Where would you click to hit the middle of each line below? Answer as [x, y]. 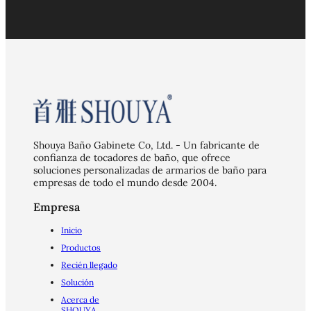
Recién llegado [89, 265]
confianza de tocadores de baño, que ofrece [132, 158]
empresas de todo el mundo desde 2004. [125, 183]
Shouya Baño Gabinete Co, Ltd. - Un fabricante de [146, 145]
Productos [81, 248]
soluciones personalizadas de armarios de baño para [150, 170]
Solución [77, 283]
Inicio [72, 230]
